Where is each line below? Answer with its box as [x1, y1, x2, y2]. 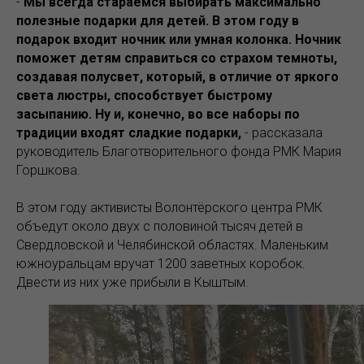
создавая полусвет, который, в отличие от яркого [16, 69, 339, 84]
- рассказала [241, 125, 323, 141]
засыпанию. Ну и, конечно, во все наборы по [16, 106, 300, 122]
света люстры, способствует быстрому [16, 88, 272, 103]
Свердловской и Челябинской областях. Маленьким [16, 237, 328, 253]
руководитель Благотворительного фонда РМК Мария [16, 144, 341, 159]
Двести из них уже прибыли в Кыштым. [16, 275, 249, 290]
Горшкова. [16, 162, 80, 178]
